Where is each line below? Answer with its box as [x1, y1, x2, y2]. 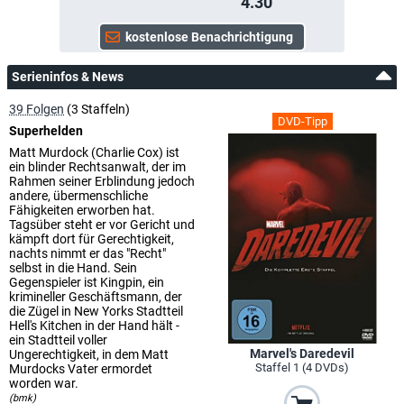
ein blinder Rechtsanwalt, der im [9, 159, 186, 174]
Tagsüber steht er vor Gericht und [9, 216, 195, 232]
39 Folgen [9, 101, 64, 116]
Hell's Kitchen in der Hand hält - [9, 317, 179, 333]
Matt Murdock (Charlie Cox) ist [9, 144, 179, 160]
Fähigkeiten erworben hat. [9, 202, 155, 217]
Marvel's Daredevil [250, 346, 354, 362]
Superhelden [9, 123, 83, 138]
